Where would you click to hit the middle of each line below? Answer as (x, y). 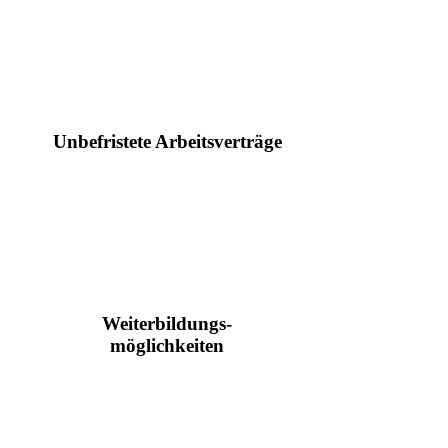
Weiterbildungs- (167, 323)
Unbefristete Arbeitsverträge (167, 142)
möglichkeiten (167, 345)
